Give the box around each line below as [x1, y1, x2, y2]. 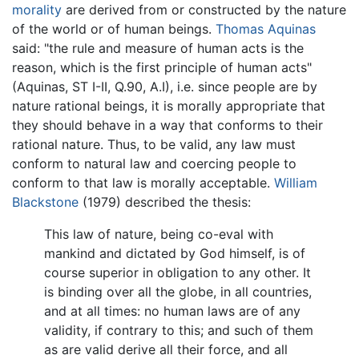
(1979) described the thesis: [79, 193, 251, 210]
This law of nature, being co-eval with [44, 225, 273, 242]
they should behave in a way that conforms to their [12, 116, 323, 133]
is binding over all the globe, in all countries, [44, 283, 312, 300]
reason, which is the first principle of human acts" [12, 58, 312, 75]
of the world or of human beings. [12, 20, 216, 37]
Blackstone [12, 193, 79, 210]
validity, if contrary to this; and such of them [44, 321, 313, 338]
